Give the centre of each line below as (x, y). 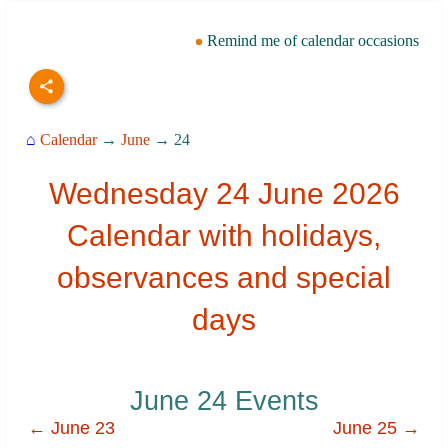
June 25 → (376, 428)
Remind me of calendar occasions (311, 40)
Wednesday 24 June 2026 (224, 194)
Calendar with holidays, (224, 236)
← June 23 (71, 428)
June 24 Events (224, 400)
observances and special (224, 278)
